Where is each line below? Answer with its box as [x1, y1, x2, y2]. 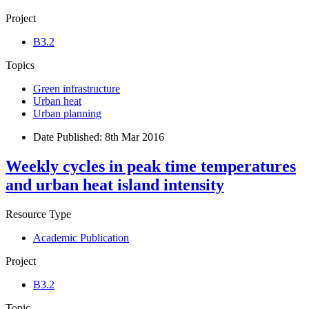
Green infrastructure [33, 83, 120, 95]
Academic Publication [33, 231, 129, 243]
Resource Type [6, 208, 71, 220]
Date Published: [33, 131, 105, 143]
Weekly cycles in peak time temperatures [6, 157, 296, 176]
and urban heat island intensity [6, 176, 224, 195]
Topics [6, 59, 34, 72]
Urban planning [33, 108, 101, 120]
